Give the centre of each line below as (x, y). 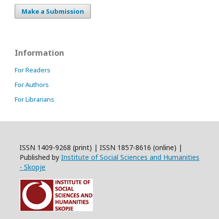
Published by (40, 157)
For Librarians (34, 99)
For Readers (33, 70)
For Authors (32, 84)
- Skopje (33, 167)
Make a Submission (53, 11)
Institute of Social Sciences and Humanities (130, 157)
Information (39, 53)
